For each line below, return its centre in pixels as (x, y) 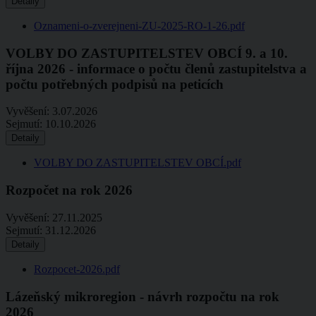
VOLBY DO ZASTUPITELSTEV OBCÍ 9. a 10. (147, 53)
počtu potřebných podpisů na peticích (115, 84)
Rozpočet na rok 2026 (69, 190)
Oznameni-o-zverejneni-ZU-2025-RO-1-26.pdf (139, 26)
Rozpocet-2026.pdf (77, 269)
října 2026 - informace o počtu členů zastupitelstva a (156, 68)
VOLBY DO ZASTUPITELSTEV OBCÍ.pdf (138, 163)
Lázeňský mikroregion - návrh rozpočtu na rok (142, 296)
